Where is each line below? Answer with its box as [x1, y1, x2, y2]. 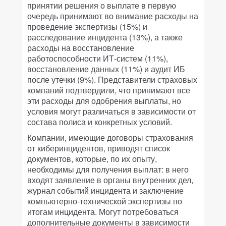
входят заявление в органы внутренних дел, [27, 174, 193, 186]
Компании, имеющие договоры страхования [27, 131, 193, 143]
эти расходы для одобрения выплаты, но [27, 94, 181, 106]
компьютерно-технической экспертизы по [27, 195, 182, 207]
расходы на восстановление [27, 41, 134, 53]
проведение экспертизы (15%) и [27, 20, 147, 32]
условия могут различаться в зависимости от [27, 105, 196, 117]
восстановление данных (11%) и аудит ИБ [27, 63, 185, 75]
